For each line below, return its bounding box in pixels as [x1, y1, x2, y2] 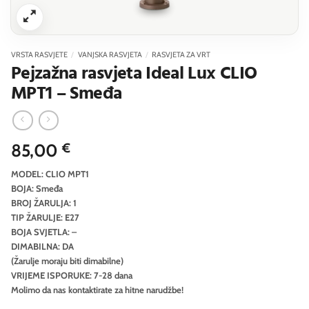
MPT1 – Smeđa [11, 79, 122, 108]
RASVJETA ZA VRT [152, 50, 211, 59]
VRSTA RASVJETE [11, 50, 68, 59]
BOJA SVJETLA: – [11, 226, 77, 237]
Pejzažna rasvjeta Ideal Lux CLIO [11, 59, 257, 88]
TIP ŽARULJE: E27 [11, 211, 79, 223]
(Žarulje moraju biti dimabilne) [11, 255, 123, 266]
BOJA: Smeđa [11, 182, 63, 194]
